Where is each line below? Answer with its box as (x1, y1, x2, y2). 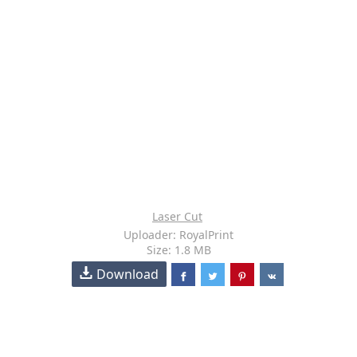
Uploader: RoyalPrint (124, 227, 233, 242)
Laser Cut (152, 209, 202, 224)
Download (96, 265, 159, 283)
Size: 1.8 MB (146, 242, 211, 257)
